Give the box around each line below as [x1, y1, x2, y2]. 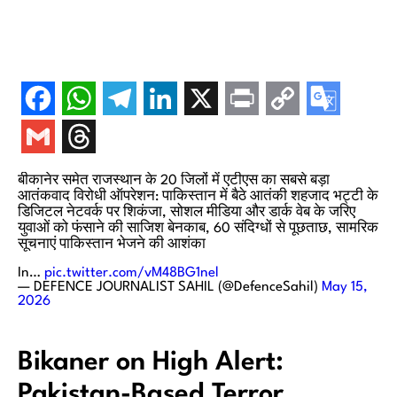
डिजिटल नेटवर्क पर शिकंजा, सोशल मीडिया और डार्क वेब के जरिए [18, 205, 355, 220]
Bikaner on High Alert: [18, 348, 284, 376]
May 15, [322, 279, 368, 294]
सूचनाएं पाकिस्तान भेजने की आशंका [18, 237, 206, 252]
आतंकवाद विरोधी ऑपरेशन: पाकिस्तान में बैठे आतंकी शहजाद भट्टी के [18, 189, 378, 204]
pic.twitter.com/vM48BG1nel [44, 265, 219, 280]
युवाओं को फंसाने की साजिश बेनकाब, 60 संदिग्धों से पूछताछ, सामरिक [18, 221, 378, 236]
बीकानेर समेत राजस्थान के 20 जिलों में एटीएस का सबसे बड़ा [18, 173, 330, 188]
